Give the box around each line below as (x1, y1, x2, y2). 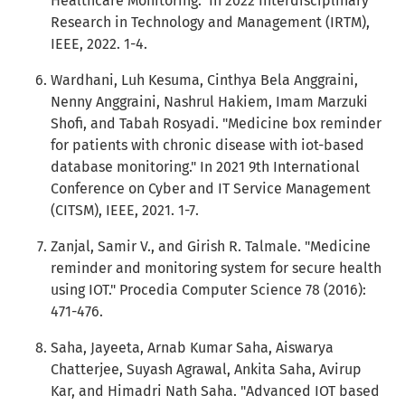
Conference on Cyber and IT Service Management (51, 180, 371, 197)
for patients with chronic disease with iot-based (51, 137, 364, 154)
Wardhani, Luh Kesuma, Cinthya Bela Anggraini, (51, 71, 358, 89)
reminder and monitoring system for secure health (51, 259, 381, 277)
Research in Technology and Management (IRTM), (51, 14, 370, 31)
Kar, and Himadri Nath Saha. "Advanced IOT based (51, 382, 380, 400)
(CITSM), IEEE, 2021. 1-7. (51, 202, 199, 219)
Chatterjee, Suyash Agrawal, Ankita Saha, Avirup (51, 361, 362, 378)
